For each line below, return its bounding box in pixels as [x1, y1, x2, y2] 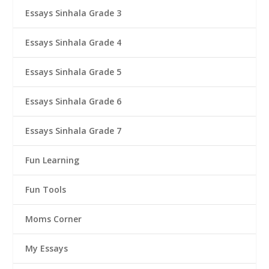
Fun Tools [25, 183, 67, 195]
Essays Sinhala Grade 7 [25, 124, 122, 136]
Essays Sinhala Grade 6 [25, 95, 122, 107]
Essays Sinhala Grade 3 [25, 7, 122, 19]
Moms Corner [25, 213, 82, 225]
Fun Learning [25, 154, 80, 166]
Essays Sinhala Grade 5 [25, 65, 122, 77]
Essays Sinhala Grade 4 [25, 36, 122, 48]
